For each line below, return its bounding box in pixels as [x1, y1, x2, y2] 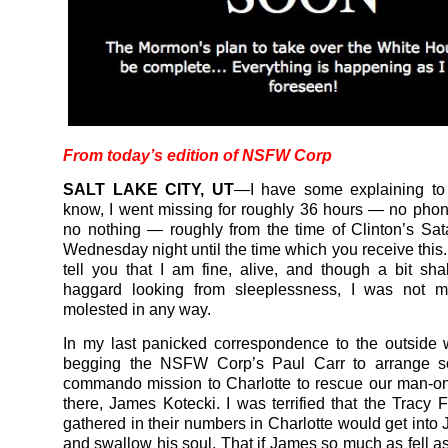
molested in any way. [63, 300, 211, 318]
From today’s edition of [63, 146, 242, 164]
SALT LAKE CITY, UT [63, 180, 234, 198]
